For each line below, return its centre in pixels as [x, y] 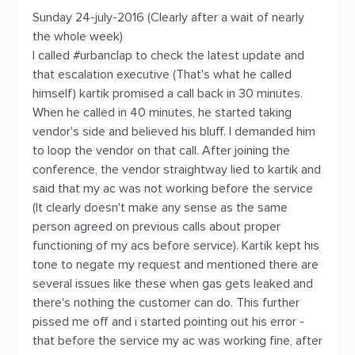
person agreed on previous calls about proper [157, 227]
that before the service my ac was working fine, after [177, 341]
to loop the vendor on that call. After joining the [161, 151]
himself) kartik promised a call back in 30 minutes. [168, 94]
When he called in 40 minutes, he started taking [162, 113]
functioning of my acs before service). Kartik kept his [176, 246]
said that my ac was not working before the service [173, 189]
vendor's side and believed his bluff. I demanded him [174, 132]
